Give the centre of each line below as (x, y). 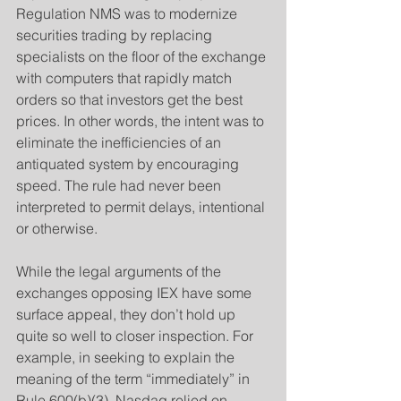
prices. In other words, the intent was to (142, 121)
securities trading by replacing (116, 35)
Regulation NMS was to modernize (128, 13)
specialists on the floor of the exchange (143, 56)
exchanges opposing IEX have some (136, 293)
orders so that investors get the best (131, 99)
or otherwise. (57, 228)
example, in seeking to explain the (127, 357)
